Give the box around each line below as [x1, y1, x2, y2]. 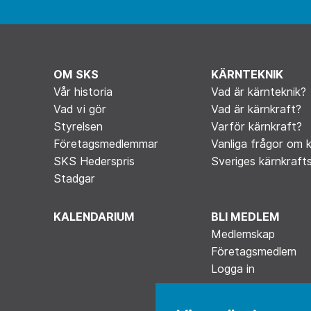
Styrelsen [53, 119, 103, 133]
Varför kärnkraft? [210, 119, 302, 133]
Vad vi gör [53, 102, 106, 116]
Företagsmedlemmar [53, 137, 158, 151]
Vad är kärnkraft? [210, 102, 301, 116]
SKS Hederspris [53, 154, 135, 168]
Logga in [210, 262, 255, 276]
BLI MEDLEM [210, 210, 280, 224]
